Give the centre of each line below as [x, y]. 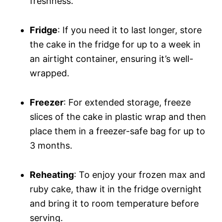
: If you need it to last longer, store [130, 30]
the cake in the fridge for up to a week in [115, 44]
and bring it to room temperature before [114, 203]
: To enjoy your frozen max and [139, 174]
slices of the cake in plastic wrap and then [118, 116]
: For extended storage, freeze [127, 102]
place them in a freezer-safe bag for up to [117, 131]
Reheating [52, 174]
